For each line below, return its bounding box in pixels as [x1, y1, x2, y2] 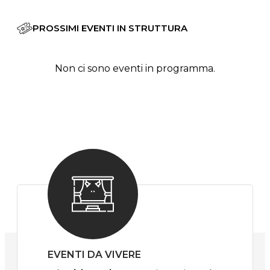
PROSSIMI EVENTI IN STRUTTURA [33, 22, 187, 34]
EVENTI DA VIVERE [48, 249, 141, 261]
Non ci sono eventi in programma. [55, 63, 215, 75]
